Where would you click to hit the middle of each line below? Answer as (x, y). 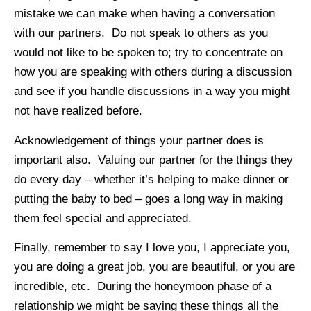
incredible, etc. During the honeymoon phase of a (143, 287)
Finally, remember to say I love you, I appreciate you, (152, 248)
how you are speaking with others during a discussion (153, 72)
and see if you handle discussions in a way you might (152, 92)
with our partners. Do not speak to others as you (141, 33)
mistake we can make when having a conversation (144, 14)
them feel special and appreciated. (103, 218)
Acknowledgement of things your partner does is (139, 140)
